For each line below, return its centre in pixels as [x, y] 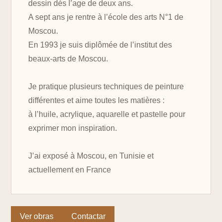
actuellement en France [70, 170]
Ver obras [37, 216]
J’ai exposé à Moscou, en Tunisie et [91, 156]
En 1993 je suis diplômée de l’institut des [100, 45]
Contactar [88, 216]
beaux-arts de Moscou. [68, 59]
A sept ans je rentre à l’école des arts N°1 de [106, 17]
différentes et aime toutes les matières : [96, 100]
